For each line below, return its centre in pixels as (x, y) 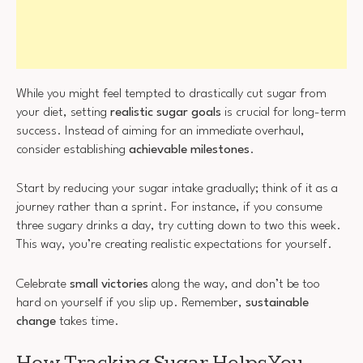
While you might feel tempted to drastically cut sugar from (171, 94)
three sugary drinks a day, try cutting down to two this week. (179, 226)
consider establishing (73, 149)
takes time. (88, 321)
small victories (109, 284)
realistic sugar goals (166, 112)
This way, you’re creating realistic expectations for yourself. (174, 245)
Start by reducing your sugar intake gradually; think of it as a (177, 189)
